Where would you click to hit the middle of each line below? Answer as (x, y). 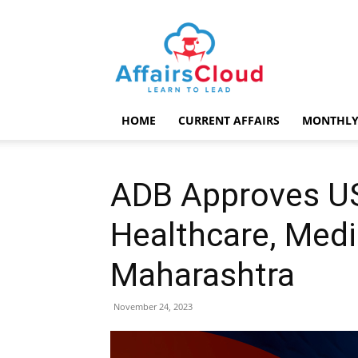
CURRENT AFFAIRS (229, 120)
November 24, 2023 (153, 306)
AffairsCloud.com (235, 30)
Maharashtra (203, 275)
